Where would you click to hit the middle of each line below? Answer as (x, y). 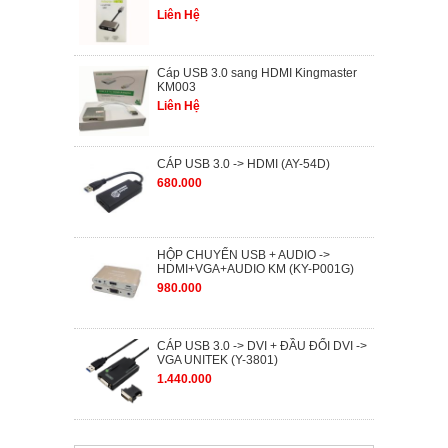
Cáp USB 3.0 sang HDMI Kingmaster (257, 73)
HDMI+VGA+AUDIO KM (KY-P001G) (255, 269)
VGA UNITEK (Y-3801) (217, 360)
